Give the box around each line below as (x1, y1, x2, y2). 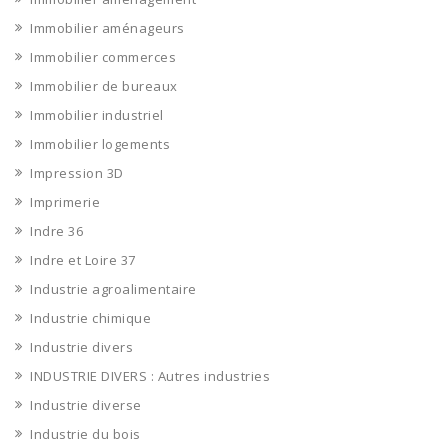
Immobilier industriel (30, 106, 164, 124)
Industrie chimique (30, 309, 151, 327)
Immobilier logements (30, 135, 170, 153)
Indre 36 (30, 222, 83, 240)
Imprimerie (30, 193, 100, 211)
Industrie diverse (30, 396, 142, 414)
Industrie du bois (30, 425, 141, 443)
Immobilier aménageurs (30, 19, 185, 37)
